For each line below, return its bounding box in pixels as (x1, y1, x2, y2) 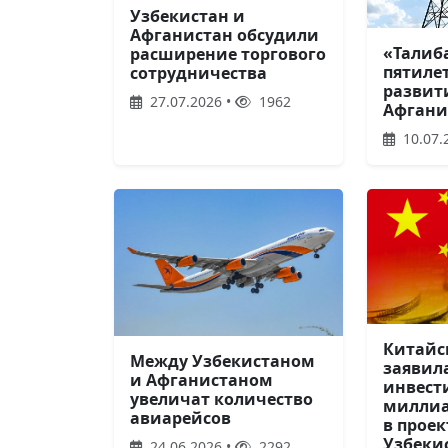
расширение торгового (130, 42, 326, 65)
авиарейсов (130, 406, 231, 429)
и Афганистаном (130, 368, 273, 391)
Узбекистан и (130, 4, 245, 27)
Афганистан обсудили (130, 23, 319, 46)
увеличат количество (130, 387, 313, 410)
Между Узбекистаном (130, 349, 315, 372)
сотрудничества (130, 61, 267, 84)
